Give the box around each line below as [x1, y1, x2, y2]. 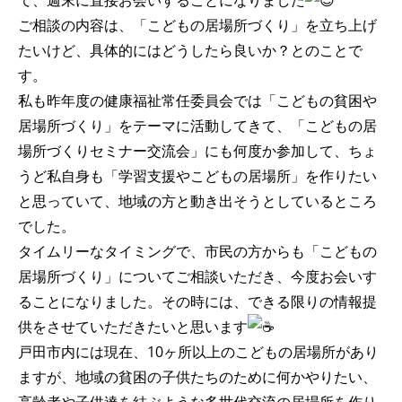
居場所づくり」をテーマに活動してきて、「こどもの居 [18, 116, 377, 136]
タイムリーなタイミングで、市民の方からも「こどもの [18, 241, 377, 262]
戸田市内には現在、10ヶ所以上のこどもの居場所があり [18, 342, 379, 363]
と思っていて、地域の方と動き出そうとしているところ [18, 191, 377, 212]
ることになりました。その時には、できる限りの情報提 [18, 292, 377, 312]
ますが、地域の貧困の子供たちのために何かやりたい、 [18, 367, 377, 388]
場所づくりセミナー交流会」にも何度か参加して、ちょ [18, 141, 377, 162]
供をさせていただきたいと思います [18, 317, 248, 337]
